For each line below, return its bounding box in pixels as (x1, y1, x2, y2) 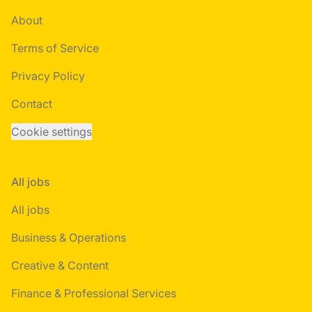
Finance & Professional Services (11, 286, 176, 300)
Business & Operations (11, 231, 126, 244)
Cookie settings (11, 125, 92, 139)
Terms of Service (11, 41, 99, 55)
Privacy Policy (11, 69, 85, 83)
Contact (11, 97, 52, 111)
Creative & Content (11, 258, 109, 272)
